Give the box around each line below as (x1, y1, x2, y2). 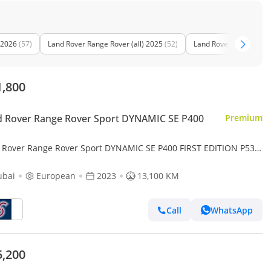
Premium (225, 111, 263, 123)
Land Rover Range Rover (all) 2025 (48, 39, 163, 49)
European (36, 170, 76, 182)
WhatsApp (211, 204, 253, 216)
